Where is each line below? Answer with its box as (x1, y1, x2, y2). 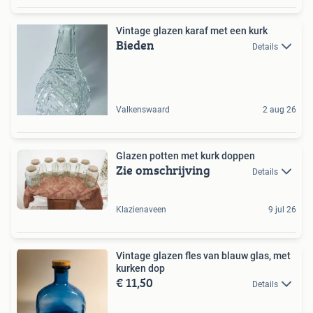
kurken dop (116, 263, 165, 275)
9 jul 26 (268, 205, 296, 215)
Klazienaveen (116, 205, 166, 215)
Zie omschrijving (116, 160, 210, 180)
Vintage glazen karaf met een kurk (116, 24, 268, 36)
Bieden (116, 35, 154, 54)
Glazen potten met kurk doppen (116, 150, 255, 161)
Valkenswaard (116, 104, 170, 115)
